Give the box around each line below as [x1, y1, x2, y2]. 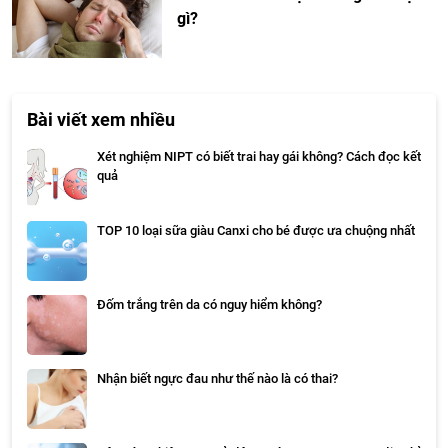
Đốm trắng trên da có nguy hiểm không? [97, 297, 322, 313]
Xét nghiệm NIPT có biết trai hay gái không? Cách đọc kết [97, 149, 421, 165]
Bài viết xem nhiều [27, 109, 175, 131]
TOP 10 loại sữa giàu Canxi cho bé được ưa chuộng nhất [97, 223, 415, 239]
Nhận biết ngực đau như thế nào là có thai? [97, 371, 338, 387]
